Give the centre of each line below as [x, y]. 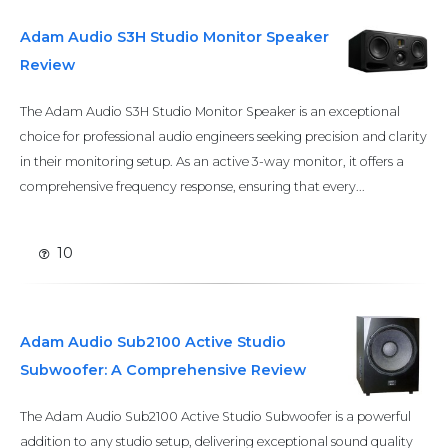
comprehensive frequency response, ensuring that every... [192, 186]
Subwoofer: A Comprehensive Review [163, 370]
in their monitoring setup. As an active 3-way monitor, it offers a [212, 161]
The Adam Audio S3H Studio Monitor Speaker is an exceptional [210, 111]
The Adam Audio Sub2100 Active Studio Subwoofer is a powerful [215, 416]
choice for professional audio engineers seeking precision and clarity [223, 136]
